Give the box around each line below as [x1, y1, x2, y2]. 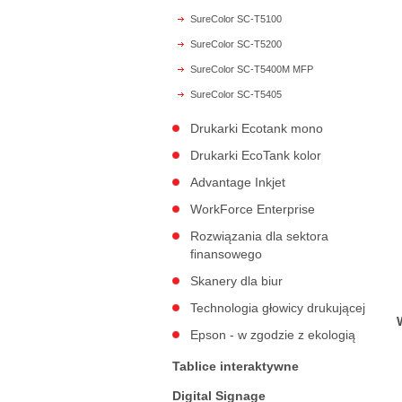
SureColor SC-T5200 [190, 39, 282, 49]
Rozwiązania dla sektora [190, 229, 328, 243]
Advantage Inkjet [190, 175, 285, 189]
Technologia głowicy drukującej [190, 301, 365, 315]
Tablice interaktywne [172, 359, 299, 373]
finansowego [190, 247, 262, 261]
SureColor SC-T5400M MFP [190, 64, 313, 74]
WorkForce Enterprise [190, 202, 315, 216]
